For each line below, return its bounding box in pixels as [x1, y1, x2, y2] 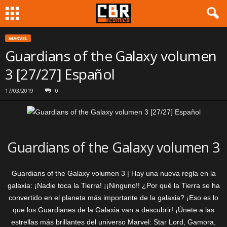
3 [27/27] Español [5, 64, 115, 84]
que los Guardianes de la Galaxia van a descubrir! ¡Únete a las [13, 206, 214, 214]
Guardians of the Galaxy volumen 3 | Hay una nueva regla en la [11, 169, 216, 177]
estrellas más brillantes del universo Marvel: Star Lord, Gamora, [11, 218, 216, 226]
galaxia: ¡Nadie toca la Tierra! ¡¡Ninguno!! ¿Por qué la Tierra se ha [7, 181, 220, 190]
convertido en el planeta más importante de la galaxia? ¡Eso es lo [9, 194, 218, 202]
